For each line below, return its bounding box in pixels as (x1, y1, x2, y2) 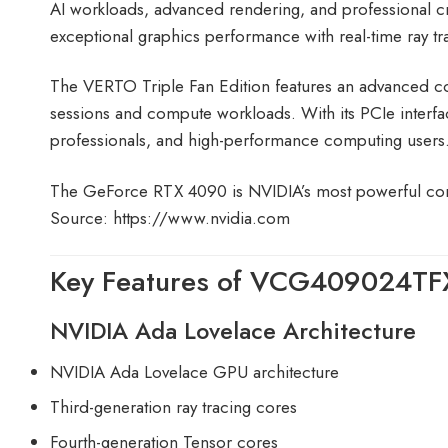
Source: (50, 205, 113, 230)
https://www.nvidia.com (113, 205, 290, 230)
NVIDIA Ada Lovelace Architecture (50, 313, 416, 348)
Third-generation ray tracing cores (50, 394, 297, 419)
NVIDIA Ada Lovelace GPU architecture (50, 359, 339, 384)
